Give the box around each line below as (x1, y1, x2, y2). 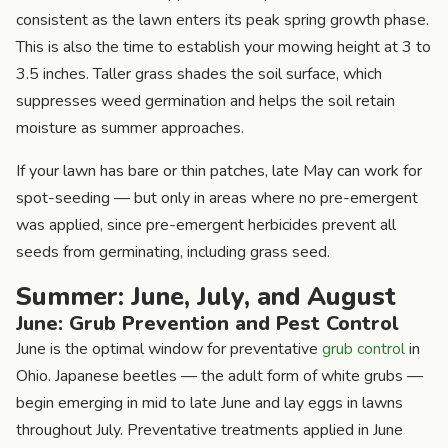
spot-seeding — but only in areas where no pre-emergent (16, 186, 418, 209)
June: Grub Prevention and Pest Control (16, 309, 399, 337)
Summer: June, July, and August (16, 278, 396, 314)
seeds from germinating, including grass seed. (16, 240, 330, 263)
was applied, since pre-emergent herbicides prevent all (16, 213, 396, 236)
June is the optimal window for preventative (16, 337, 322, 360)
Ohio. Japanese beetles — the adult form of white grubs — (16, 364, 423, 387)
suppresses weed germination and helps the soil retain (16, 89, 395, 112)
